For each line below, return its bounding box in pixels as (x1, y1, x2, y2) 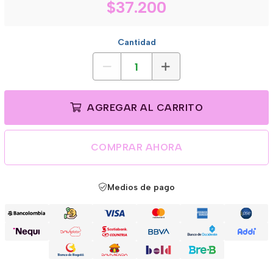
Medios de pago (107, 182, 175, 193)
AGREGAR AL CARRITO (84, 102, 203, 113)
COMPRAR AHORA (90, 141, 183, 153)
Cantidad (117, 37, 156, 48)
